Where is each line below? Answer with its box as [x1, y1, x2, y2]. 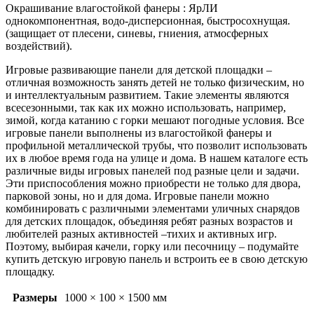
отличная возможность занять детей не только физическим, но [6, 76, 304, 89]
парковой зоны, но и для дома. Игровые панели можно [6, 190, 269, 203]
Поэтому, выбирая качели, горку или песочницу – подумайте [6, 240, 299, 253]
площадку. [6, 266, 55, 278]
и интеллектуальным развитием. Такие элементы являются [6, 89, 289, 102]
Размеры [12, 292, 57, 304]
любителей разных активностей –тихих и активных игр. [6, 228, 277, 240]
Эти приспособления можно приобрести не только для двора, [6, 177, 301, 190]
